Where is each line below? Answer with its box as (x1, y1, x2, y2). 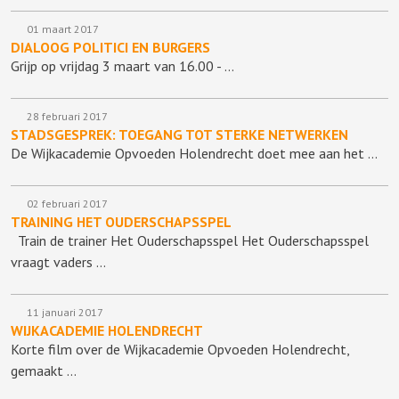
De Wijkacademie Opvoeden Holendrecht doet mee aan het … (11, 144, 378, 163)
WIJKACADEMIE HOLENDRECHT (11, 322, 203, 340)
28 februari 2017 (24, 110, 108, 124)
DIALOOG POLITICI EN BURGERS (11, 38, 210, 57)
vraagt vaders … (11, 253, 106, 272)
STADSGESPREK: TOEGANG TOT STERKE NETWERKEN (11, 126, 348, 144)
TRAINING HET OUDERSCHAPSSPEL (11, 213, 232, 232)
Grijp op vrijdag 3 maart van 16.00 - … (11, 57, 234, 76)
